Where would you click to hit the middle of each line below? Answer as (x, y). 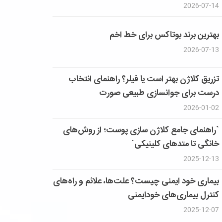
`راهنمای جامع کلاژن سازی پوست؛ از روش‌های (141, 131)
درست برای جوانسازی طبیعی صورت (159, 93)
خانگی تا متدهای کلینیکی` (175, 144)
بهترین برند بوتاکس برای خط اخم (165, 35)
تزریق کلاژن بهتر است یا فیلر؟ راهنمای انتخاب (144, 80)
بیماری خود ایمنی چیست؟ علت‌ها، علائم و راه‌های (136, 182)
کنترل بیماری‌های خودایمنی (174, 195)
